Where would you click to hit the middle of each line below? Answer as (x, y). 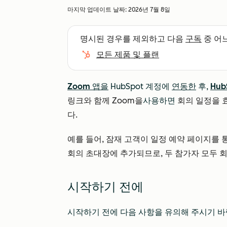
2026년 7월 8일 (149, 10)
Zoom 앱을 (88, 86)
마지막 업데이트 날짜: (98, 10)
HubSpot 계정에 (140, 86)
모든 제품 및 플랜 (128, 54)
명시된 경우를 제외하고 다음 (133, 39)
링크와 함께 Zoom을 (105, 101)
